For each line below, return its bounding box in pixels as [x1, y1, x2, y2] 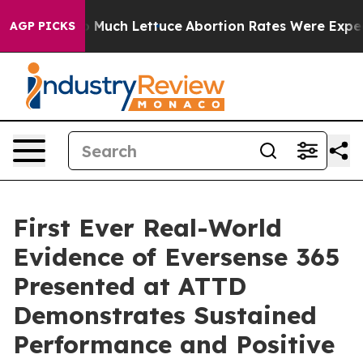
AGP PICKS [10, 19, 75, 33]
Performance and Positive [13, 329, 335, 360]
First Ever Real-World [13, 212, 282, 243]
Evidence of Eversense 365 [13, 241, 340, 272]
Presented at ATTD [13, 271, 246, 301]
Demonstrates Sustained [13, 300, 317, 331]
